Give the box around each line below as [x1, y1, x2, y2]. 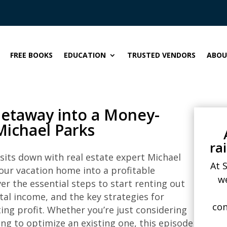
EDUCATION [64, 50, 106, 60]
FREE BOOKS [10, 50, 53, 60]
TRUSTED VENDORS [127, 50, 196, 60]
